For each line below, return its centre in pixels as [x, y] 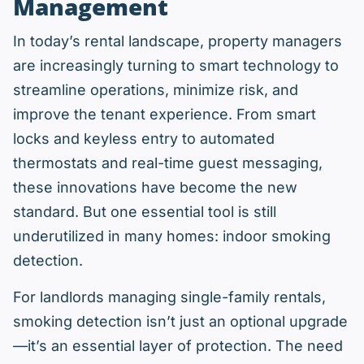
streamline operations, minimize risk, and [156, 90]
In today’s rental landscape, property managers [178, 41]
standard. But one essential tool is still [145, 212]
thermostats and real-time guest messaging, [168, 163]
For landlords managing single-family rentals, [169, 297]
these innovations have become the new [155, 188]
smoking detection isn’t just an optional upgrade [180, 322]
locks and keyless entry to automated [144, 139]
